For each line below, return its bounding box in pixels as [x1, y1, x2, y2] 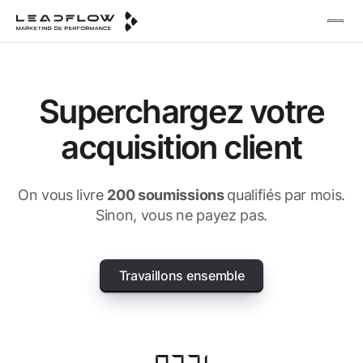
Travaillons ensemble [118, 267, 245, 284]
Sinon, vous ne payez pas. [96, 207, 267, 224]
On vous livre [17, 186, 108, 203]
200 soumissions [107, 186, 228, 203]
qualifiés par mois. [227, 186, 346, 203]
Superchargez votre [38, 92, 325, 131]
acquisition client [61, 127, 302, 167]
